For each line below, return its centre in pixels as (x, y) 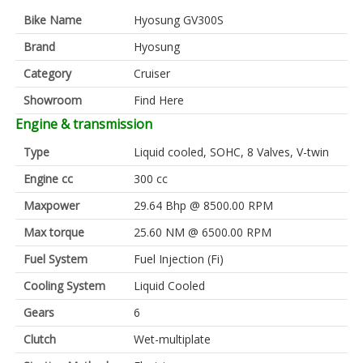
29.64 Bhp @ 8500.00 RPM (203, 205)
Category (47, 73)
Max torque (54, 232)
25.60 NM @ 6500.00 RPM (203, 232)
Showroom (53, 100)
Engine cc (48, 179)
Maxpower (51, 205)
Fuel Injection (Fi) (179, 259)
